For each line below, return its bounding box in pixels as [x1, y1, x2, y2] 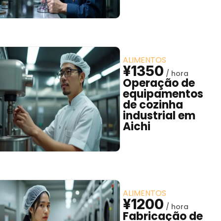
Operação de [123, 75, 195, 91]
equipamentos [123, 86, 203, 102]
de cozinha [123, 97, 183, 112]
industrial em [123, 108, 195, 123]
